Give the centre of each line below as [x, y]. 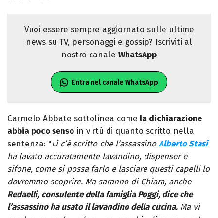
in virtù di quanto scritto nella [134, 131]
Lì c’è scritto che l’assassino [105, 144]
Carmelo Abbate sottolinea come [73, 119]
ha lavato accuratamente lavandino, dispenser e [97, 157]
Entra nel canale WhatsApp [115, 83]
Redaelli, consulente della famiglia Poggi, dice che [100, 195]
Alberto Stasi [183, 144]
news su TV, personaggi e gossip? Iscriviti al [109, 42]
